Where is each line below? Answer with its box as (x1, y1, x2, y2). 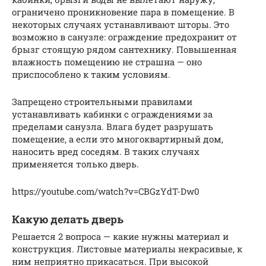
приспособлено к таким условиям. (12, 68, 170, 80)
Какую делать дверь (12, 211, 123, 226)
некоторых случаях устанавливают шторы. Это (12, 18, 229, 30)
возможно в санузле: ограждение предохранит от (12, 30, 237, 43)
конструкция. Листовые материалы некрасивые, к (12, 242, 242, 255)
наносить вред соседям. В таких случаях (12, 145, 199, 157)
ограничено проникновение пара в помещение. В (12, 5, 235, 18)
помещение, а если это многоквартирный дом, (12, 132, 223, 145)
